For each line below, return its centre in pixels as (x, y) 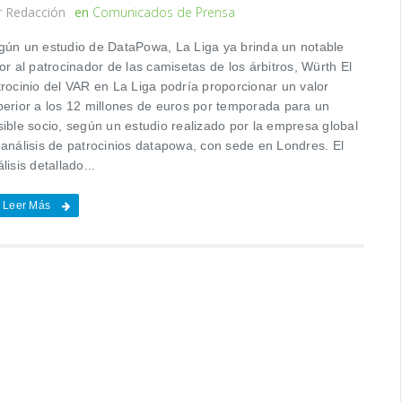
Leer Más (27, 205)
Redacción (36, 12)
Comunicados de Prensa (164, 12)
